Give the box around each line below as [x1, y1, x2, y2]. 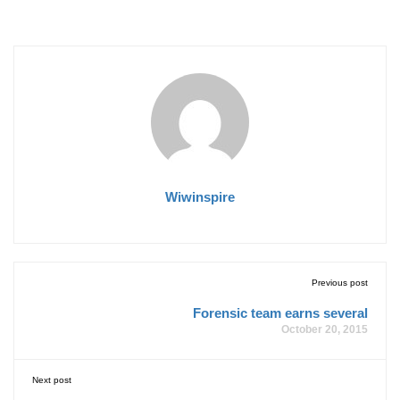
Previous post [312, 277, 368, 287]
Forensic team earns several [193, 304, 368, 321]
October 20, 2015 [281, 322, 368, 336]
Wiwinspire [165, 188, 235, 204]
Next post [32, 374, 71, 385]
